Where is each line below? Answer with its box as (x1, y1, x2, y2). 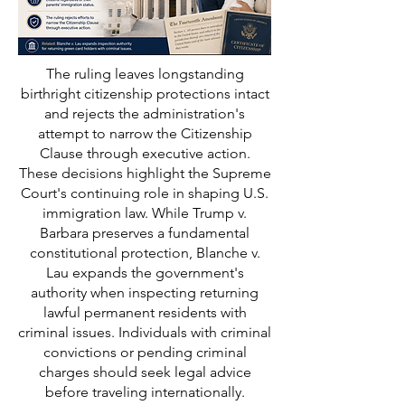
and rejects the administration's (44, 105, 245, 122)
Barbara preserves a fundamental (40, 224, 250, 241)
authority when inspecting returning (31, 284, 259, 301)
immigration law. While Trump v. (42, 204, 247, 221)
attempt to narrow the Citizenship (37, 125, 252, 142)
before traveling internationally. (44, 383, 245, 400)
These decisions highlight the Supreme (18, 165, 271, 182)
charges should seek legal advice (38, 363, 251, 381)
